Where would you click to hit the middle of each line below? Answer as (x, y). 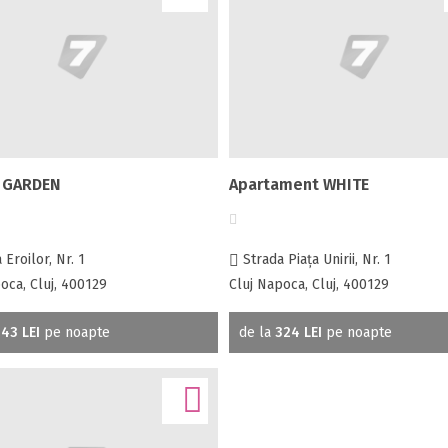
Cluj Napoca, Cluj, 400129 (308, 284)
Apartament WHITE (298, 184)
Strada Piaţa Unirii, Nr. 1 (314, 259)
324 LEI (298, 332)
